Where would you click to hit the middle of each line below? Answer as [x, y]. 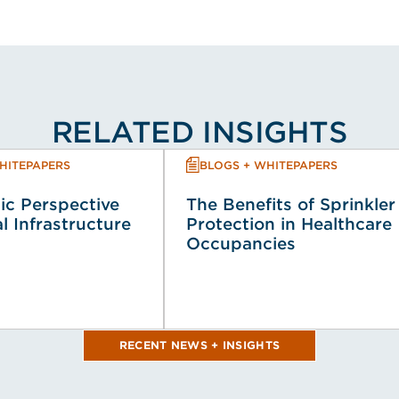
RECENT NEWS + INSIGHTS [199, 345]
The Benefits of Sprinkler [291, 204]
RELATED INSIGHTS [199, 132]
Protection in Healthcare [289, 224]
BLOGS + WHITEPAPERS [269, 165]
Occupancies [241, 244]
